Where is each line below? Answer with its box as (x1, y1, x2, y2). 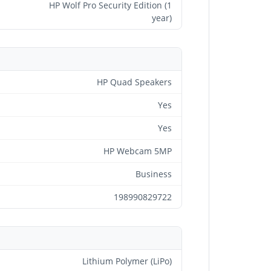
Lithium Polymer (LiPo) (82, 255, 172, 267)
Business (135, 168, 172, 180)
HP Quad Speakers (97, 76, 172, 88)
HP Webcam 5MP (103, 145, 172, 157)
